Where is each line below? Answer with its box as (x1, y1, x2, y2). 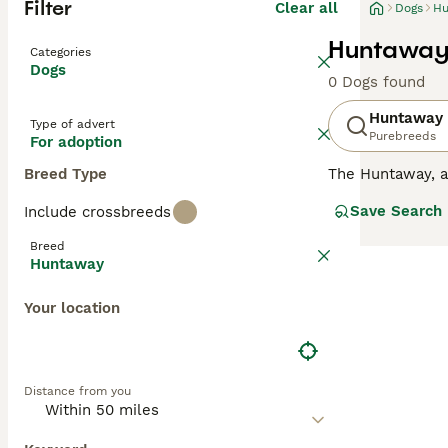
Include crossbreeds (24, 203, 171, 221)
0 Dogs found (328, 73, 425, 91)
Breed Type (24, 165, 107, 183)
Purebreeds (369, 129, 436, 143)
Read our (328, 245, 398, 263)
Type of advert (30, 117, 115, 131)
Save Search (350, 202, 442, 220)
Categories (30, 45, 91, 59)
